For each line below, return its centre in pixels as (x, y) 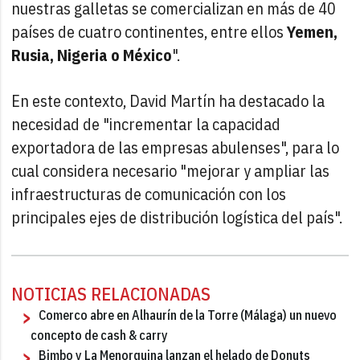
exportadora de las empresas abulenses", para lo (176, 147)
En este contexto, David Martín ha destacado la (168, 100)
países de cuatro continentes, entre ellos (149, 31)
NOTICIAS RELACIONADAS (111, 293)
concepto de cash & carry (100, 335)
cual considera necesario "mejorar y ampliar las (171, 170)
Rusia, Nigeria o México (92, 55)
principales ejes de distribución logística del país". (177, 217)
